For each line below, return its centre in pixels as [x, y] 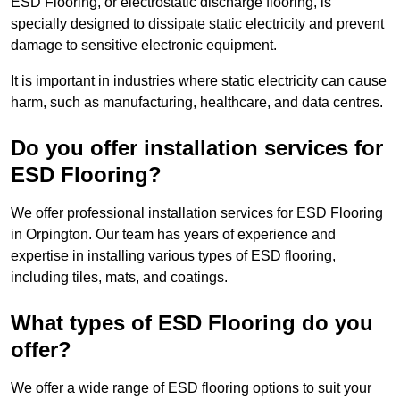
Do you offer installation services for [197, 148]
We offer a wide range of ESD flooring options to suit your [191, 388]
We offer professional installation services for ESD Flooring [197, 213]
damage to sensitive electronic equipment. [144, 46]
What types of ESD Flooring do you [192, 323]
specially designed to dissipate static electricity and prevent [197, 24]
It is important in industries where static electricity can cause [199, 81]
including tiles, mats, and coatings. [119, 278]
